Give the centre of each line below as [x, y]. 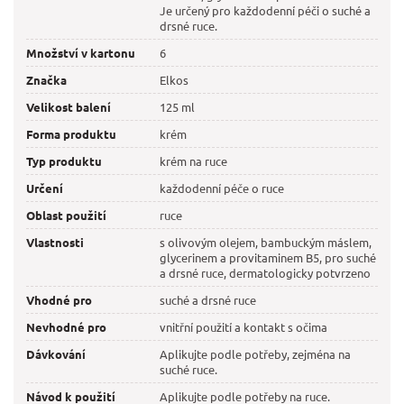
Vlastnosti [55, 242]
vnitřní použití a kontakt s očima [244, 327]
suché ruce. [189, 369]
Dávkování [56, 354]
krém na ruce [194, 161]
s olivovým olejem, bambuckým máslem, [266, 242]
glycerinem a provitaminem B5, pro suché [268, 257]
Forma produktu [71, 134]
